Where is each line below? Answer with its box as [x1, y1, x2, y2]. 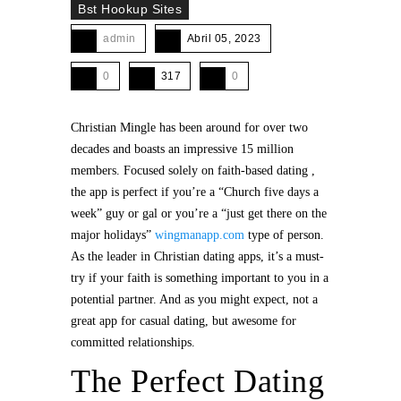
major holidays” [71, 228, 155, 242]
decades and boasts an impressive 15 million [71, 142, 294, 156]
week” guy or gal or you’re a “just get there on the [71, 207, 327, 220]
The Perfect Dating [71, 363, 324, 399]
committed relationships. [71, 336, 195, 349]
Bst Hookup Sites [78, 2, 182, 16]
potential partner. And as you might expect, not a [71, 293, 318, 306]
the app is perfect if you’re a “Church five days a [71, 185, 319, 199]
